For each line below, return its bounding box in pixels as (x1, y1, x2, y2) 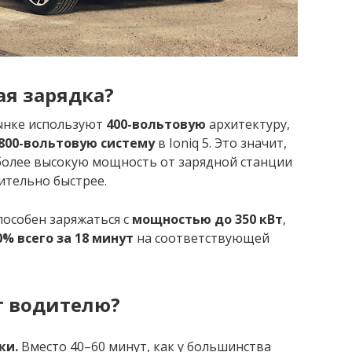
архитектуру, (206, 115, 290, 134)
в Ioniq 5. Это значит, (155, 134, 287, 152)
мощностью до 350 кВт (132, 211, 283, 229)
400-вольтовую (106, 115, 206, 134)
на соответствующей (134, 229, 269, 247)
